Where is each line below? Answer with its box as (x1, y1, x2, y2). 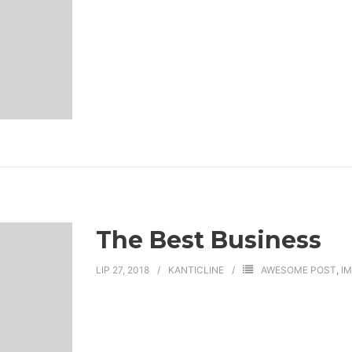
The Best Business (95, 225, 321, 255)
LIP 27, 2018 (95, 264, 149, 277)
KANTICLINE (167, 264, 224, 277)
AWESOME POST (260, 264, 336, 277)
